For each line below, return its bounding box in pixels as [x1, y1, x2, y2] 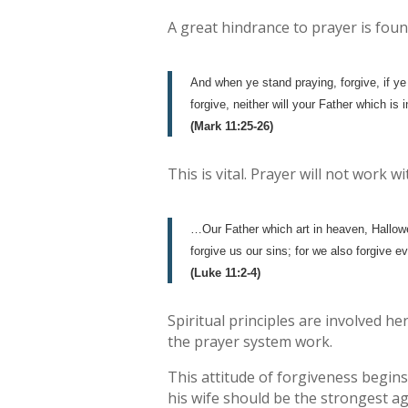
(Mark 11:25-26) [190, 119, 274, 134]
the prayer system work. [168, 331, 333, 352]
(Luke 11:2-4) [190, 266, 261, 280]
